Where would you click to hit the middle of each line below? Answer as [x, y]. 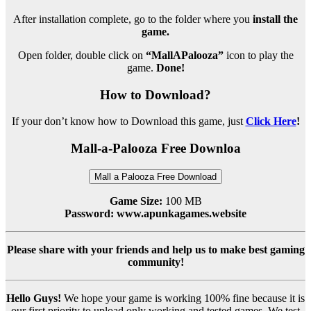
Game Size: [136, 201]
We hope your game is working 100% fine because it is [183, 298]
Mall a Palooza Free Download [155, 176]
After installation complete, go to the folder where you [133, 19]
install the [275, 19]
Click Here [271, 121]
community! [155, 262]
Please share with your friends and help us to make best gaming [155, 249]
